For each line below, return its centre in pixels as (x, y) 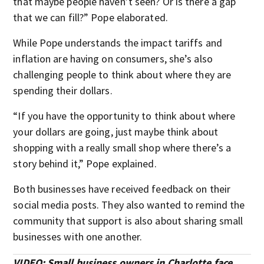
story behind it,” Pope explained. (85, 163)
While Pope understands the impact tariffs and (118, 42)
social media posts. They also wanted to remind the (129, 204)
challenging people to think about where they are (122, 74)
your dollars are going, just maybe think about (115, 131)
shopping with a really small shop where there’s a (122, 147)
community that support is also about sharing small (128, 220)
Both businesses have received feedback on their (122, 189)
